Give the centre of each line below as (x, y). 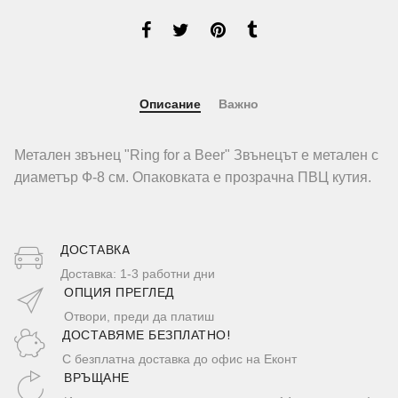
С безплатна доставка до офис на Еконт (179, 359)
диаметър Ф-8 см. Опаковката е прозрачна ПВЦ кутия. (193, 178)
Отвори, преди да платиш (139, 317)
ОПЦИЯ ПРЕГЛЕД (119, 293)
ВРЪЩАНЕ (97, 378)
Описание (170, 104)
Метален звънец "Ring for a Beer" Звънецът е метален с (196, 155)
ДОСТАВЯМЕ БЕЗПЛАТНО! (146, 335)
